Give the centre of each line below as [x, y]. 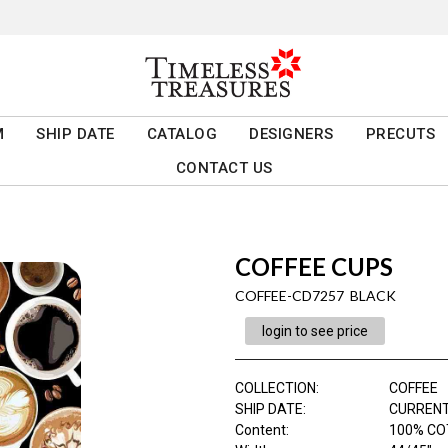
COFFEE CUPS [313, 267]
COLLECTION [275, 388]
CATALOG [182, 134]
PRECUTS [400, 134]
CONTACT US [224, 168]
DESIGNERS [291, 134]
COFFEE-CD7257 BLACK [315, 296]
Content [260, 430]
